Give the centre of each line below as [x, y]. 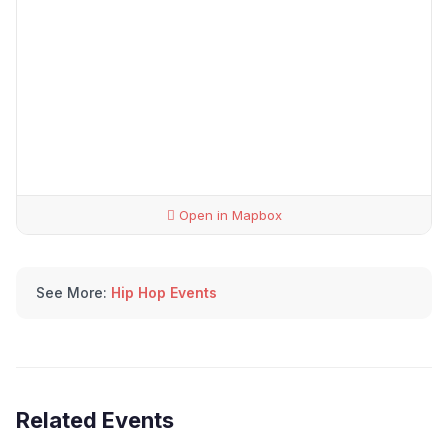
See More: [71, 293]
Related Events [95, 420]
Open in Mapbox [228, 215]
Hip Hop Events [164, 293]
